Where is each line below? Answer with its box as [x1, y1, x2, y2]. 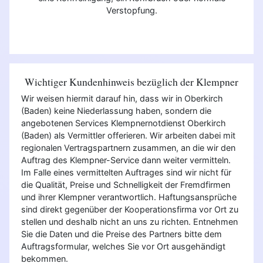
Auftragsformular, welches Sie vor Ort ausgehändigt [21, 241, 225, 252]
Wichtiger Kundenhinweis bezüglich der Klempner [25, 75, 238, 89]
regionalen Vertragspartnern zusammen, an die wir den [21, 143, 235, 153]
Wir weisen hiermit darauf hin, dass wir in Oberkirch [21, 93, 223, 104]
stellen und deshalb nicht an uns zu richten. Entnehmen [21, 217, 238, 227]
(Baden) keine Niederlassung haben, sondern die [21, 106, 211, 116]
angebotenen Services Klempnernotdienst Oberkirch [21, 118, 226, 129]
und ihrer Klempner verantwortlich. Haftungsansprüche [21, 192, 237, 203]
